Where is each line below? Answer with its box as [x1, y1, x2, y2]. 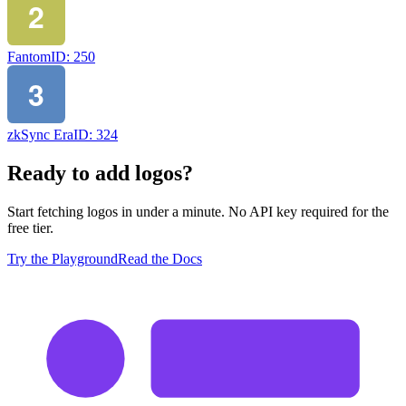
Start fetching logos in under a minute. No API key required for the [7, 203, 389, 219]
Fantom [7, 49, 51, 65]
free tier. [7, 219, 53, 236]
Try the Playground [7, 250, 118, 266]
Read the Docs [118, 250, 202, 266]
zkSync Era [7, 127, 73, 143]
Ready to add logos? [7, 160, 193, 185]
